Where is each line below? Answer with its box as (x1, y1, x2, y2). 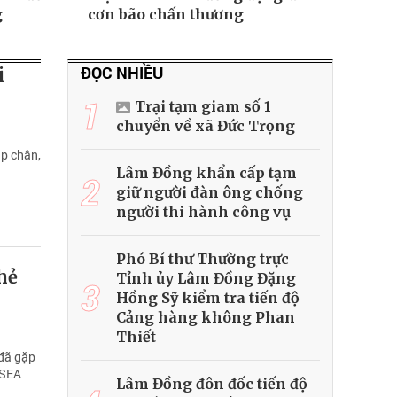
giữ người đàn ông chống (116, 183, 303, 202)
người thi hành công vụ (116, 203, 291, 222)
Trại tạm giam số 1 (135, 97, 271, 116)
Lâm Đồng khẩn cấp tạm (116, 164, 297, 183)
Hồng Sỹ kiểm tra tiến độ (116, 289, 300, 307)
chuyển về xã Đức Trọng (116, 117, 295, 136)
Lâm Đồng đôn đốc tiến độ (116, 375, 307, 393)
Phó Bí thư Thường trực (116, 250, 289, 269)
